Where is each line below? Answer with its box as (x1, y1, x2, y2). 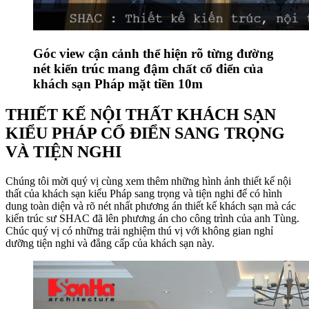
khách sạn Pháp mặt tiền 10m (33, 76, 203, 91)
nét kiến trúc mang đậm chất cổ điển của (33, 61, 263, 76)
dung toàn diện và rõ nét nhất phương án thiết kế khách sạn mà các (6, 199, 296, 212)
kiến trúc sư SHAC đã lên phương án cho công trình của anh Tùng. (6, 212, 299, 224)
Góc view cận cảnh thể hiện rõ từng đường (33, 46, 274, 61)
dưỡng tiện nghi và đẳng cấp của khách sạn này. (6, 237, 215, 249)
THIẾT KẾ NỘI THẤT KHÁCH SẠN (6, 105, 276, 123)
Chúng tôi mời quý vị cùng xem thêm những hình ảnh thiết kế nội (6, 175, 291, 187)
